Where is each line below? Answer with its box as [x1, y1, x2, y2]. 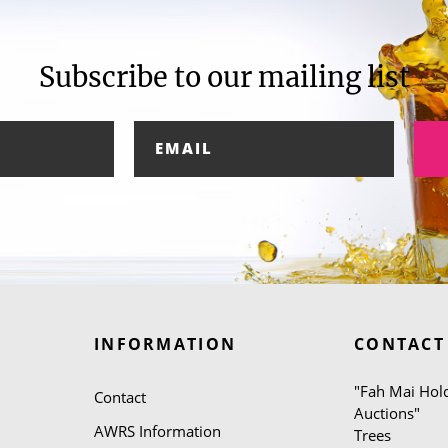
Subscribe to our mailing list [38, 65, 410, 92]
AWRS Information [94, 421, 221, 441]
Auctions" [354, 403, 420, 423]
